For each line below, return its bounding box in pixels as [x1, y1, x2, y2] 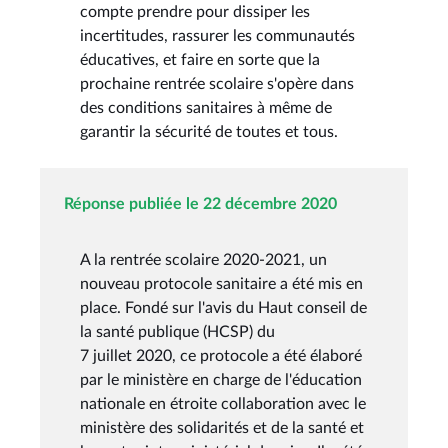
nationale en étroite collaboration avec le [80, 395, 366, 412]
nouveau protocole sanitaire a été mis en [80, 275, 363, 292]
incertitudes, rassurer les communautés [80, 27, 355, 44]
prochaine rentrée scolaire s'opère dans [80, 75, 354, 92]
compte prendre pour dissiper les [80, 3, 310, 20]
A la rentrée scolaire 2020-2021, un [80, 251, 327, 268]
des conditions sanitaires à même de [80, 99, 332, 116]
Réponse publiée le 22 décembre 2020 [64, 195, 337, 212]
